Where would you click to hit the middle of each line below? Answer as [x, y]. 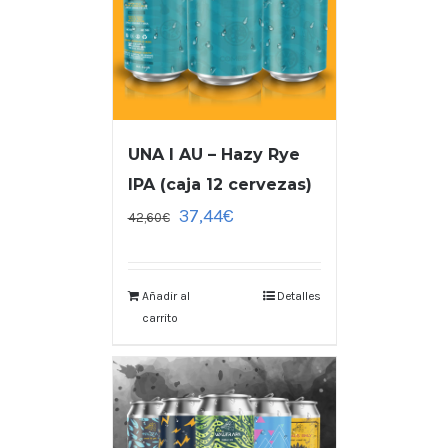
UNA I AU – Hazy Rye [213, 155]
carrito [159, 318]
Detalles [298, 296]
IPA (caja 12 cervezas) [219, 185]
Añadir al [165, 296]
